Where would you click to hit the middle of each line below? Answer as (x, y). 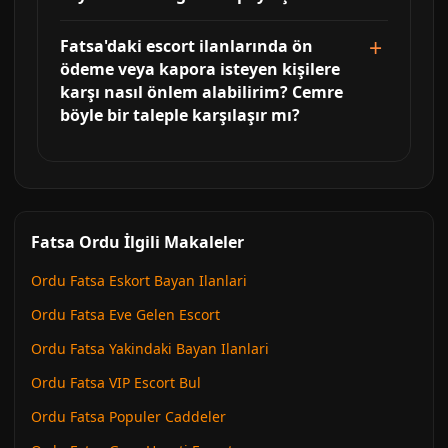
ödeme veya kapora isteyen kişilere (200, 69)
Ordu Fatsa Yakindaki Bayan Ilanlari (150, 349)
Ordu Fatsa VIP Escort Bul (116, 383)
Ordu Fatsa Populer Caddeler (128, 417)
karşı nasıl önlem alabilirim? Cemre (201, 92)
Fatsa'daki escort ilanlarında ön (186, 46)
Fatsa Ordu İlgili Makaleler (137, 242)
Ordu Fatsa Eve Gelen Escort (125, 315)
